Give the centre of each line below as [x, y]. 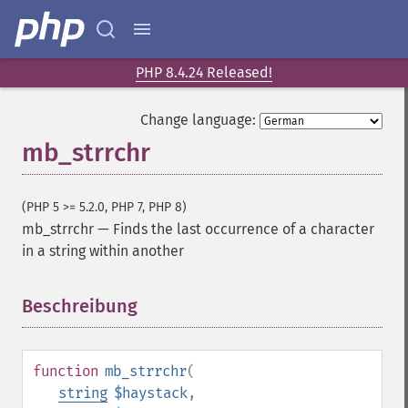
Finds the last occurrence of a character [244, 229]
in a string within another [103, 251]
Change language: [198, 120]
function [66, 371]
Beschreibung [80, 306]
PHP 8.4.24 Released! [204, 72]
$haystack [151, 393]
